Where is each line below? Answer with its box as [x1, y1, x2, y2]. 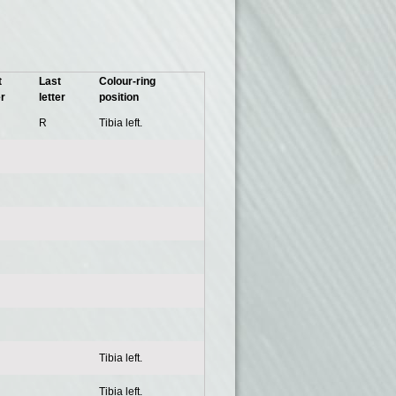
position [99, 91, 139, 104]
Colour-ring [99, 75, 156, 88]
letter [39, 91, 65, 104]
